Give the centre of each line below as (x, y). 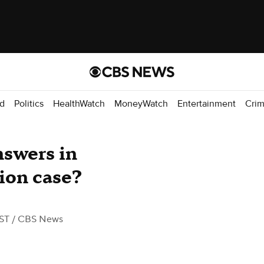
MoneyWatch (141, 103)
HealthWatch (79, 103)
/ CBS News (36, 219)
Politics (29, 103)
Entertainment (207, 103)
